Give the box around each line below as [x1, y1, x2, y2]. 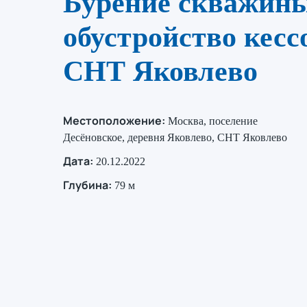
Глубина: [63, 177, 112, 193]
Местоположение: [63, 112, 165, 128]
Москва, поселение [168, 114, 258, 127]
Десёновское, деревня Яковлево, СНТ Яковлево [63, 131, 287, 143]
